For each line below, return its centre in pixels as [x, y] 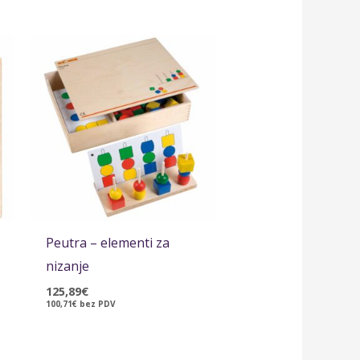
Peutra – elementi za [107, 243]
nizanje [67, 266]
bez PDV [96, 304]
